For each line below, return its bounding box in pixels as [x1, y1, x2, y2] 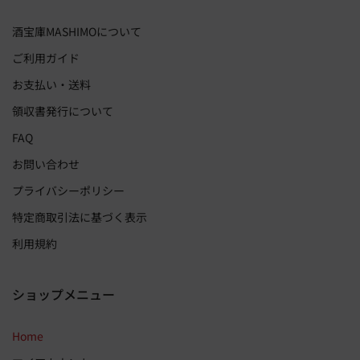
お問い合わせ [12, 155, 80, 172]
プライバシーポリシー [12, 182, 125, 198]
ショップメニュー [12, 284, 115, 304]
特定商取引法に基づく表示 [12, 208, 147, 225]
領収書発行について [12, 102, 113, 119]
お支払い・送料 [12, 76, 91, 92]
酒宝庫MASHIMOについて [12, 22, 141, 39]
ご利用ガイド [12, 49, 80, 66]
